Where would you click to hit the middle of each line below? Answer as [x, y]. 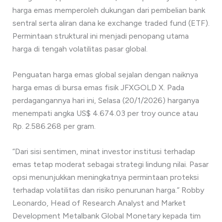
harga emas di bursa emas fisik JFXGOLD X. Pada [98, 87]
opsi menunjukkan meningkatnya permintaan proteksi [105, 177]
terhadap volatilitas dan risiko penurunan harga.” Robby [108, 190]
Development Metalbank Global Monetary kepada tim [106, 216]
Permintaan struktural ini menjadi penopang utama [100, 36]
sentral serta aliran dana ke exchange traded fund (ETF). [111, 23]
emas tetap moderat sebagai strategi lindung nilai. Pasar [110, 165]
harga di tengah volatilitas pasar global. [80, 49]
